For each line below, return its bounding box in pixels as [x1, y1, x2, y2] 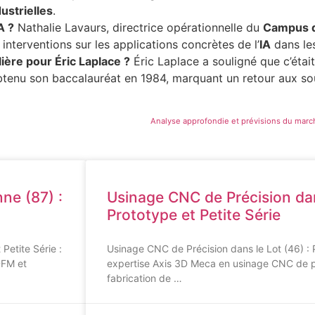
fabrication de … [107, 272, 182, 285]
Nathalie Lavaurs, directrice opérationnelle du [14, 20, 263, 34]
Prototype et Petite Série [107, 206, 281, 224]
